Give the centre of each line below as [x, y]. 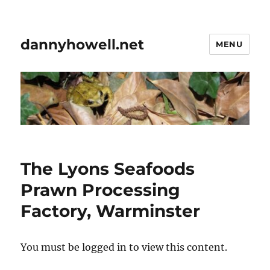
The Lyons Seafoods [108, 169]
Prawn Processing [101, 190]
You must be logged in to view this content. [124, 247]
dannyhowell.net [83, 44]
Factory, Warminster [111, 211]
